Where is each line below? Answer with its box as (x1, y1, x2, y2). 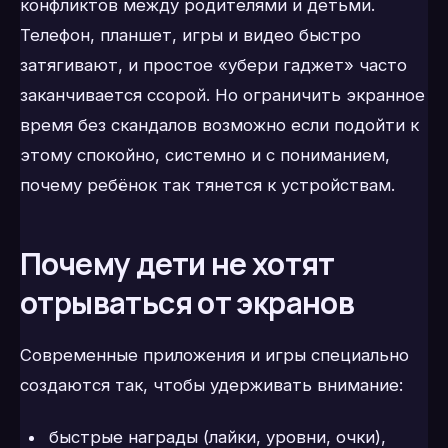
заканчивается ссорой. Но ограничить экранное (20, 85, 425, 106)
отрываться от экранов (20, 282, 355, 324)
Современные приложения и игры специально (20, 344, 409, 365)
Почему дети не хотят (20, 243, 335, 285)
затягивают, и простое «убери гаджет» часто (20, 55, 407, 76)
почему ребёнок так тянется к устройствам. (20, 175, 395, 196)
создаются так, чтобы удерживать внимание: (20, 374, 403, 395)
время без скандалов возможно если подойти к (20, 115, 419, 136)
